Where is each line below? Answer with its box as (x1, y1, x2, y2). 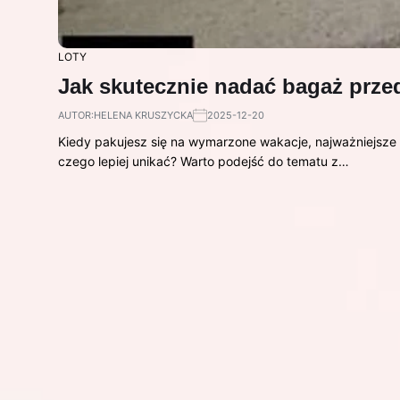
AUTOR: (58, 109, 94, 122)
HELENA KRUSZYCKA (94, 109, 193, 122)
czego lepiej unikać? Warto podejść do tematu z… (58, 154, 349, 170)
